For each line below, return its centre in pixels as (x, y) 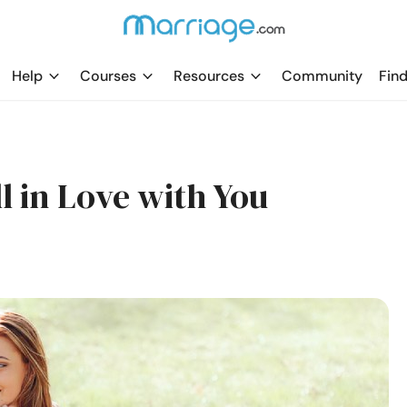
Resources (209, 76)
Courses (108, 76)
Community (322, 76)
